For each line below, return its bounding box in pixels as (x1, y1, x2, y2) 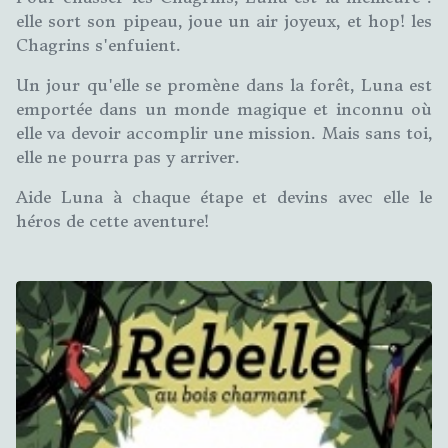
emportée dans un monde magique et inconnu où (16, 98, 432, 119)
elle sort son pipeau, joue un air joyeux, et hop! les (16, 10, 432, 31)
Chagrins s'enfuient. (16, 34, 181, 55)
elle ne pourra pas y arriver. (16, 146, 240, 167)
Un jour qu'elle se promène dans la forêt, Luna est (16, 74, 432, 95)
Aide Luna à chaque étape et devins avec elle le (16, 186, 432, 207)
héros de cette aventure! (16, 210, 209, 231)
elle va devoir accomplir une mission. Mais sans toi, (16, 122, 432, 143)
